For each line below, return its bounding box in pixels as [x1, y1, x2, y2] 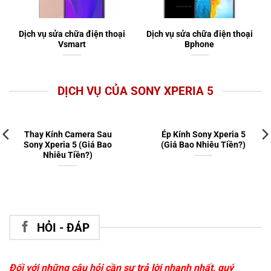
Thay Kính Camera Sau [24, 129, 112, 140]
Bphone [184, 39, 214, 49]
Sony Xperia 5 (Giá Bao [24, 140, 112, 150]
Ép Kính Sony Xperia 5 [161, 129, 246, 140]
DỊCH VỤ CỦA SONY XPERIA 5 [57, 83, 214, 98]
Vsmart [57, 39, 86, 49]
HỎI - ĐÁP [36, 220, 90, 235]
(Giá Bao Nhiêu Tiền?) [161, 140, 246, 150]
